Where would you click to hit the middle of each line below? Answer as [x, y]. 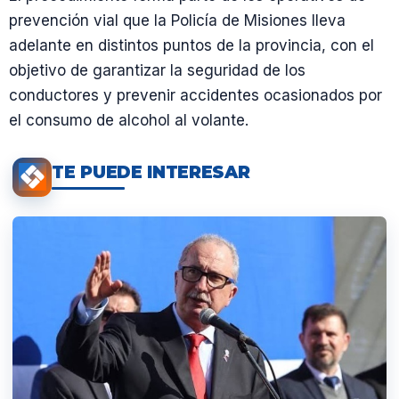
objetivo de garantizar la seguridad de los [157, 70]
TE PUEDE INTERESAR [151, 173]
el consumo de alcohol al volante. [129, 120]
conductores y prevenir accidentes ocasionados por [195, 95]
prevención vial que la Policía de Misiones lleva [177, 20]
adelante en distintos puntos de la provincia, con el [191, 45]
